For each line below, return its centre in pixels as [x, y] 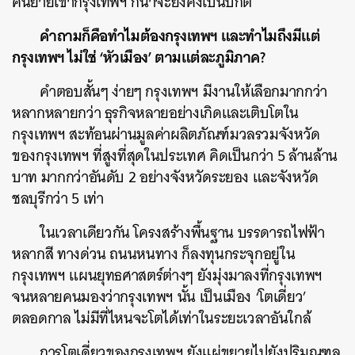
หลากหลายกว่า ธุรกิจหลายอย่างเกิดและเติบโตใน [156, 113]
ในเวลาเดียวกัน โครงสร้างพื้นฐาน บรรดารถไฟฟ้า [182, 233]
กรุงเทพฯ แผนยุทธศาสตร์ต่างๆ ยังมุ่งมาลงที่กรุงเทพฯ [167, 275]
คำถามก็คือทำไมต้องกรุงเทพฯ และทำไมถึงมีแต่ [180, 36]
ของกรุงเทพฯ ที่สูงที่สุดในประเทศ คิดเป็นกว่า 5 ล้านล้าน [175, 156]
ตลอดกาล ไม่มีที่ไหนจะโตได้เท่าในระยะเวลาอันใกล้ [162, 318]
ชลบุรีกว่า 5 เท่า [60, 198]
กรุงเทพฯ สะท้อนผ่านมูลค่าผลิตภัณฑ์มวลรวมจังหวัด [166, 134]
